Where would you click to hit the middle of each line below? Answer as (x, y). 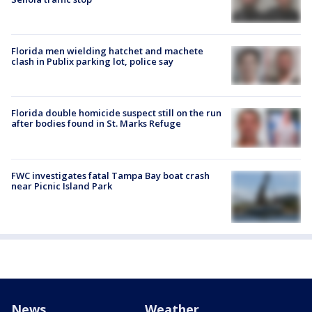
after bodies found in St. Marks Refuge (96, 124)
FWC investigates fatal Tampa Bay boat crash (110, 175)
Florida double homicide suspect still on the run (116, 113)
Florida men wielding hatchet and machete (107, 51)
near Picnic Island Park (62, 186)
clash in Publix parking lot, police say (92, 62)
